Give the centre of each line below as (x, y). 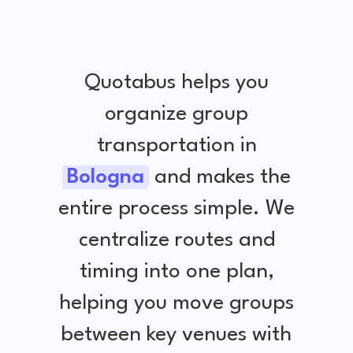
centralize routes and (176, 240)
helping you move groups (176, 303)
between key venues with (176, 334)
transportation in (176, 145)
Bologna (106, 177)
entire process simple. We (176, 208)
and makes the (220, 177)
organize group (176, 114)
